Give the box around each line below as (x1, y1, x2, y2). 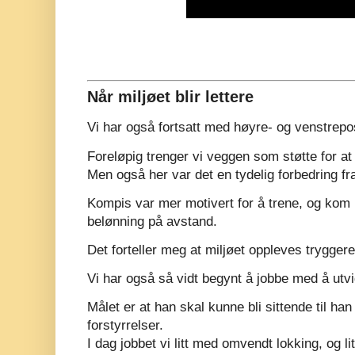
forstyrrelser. (87, 318, 163, 334)
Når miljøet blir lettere (87, 88, 254, 106)
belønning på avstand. (87, 213, 217, 229)
